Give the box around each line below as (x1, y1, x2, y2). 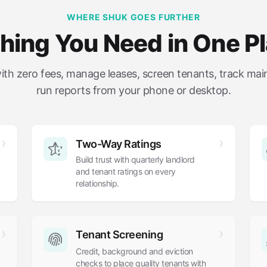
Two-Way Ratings (76, 138, 162, 150)
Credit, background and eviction (76, 246, 193, 256)
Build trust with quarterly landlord (76, 154, 195, 164)
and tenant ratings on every (76, 166, 176, 176)
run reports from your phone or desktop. (36, 84, 231, 97)
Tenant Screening (76, 228, 163, 241)
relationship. (76, 178, 119, 188)
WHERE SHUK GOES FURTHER (67, 12, 200, 22)
